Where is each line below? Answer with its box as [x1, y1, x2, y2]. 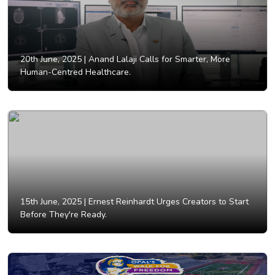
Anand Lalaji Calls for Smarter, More [86, 53, 230, 66]
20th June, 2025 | [20, 53, 86, 66]
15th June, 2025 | [20, 196, 86, 208]
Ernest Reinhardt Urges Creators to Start [86, 196, 249, 208]
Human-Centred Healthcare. [20, 66, 131, 79]
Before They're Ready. [20, 209, 107, 221]
